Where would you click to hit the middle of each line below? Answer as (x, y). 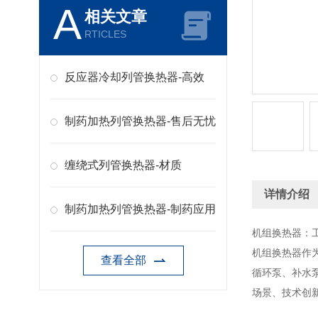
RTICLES (105, 34)
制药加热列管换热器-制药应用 (140, 209)
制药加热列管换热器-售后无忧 (140, 121)
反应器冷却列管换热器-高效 (135, 77)
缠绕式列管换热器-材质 (123, 165)
